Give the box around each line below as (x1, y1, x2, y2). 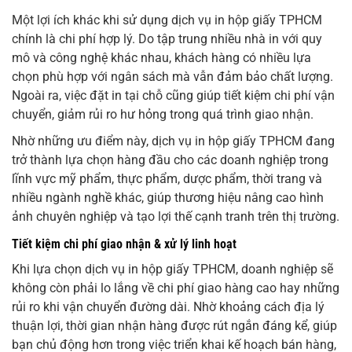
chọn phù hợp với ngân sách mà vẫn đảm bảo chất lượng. (12, 69, 333, 85)
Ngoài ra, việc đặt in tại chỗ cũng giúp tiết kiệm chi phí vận (12, 88, 335, 104)
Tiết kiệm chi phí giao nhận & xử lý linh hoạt (12, 236, 236, 252)
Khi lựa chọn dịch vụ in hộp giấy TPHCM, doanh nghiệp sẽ (12, 262, 333, 277)
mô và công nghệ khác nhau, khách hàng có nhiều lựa (12, 50, 311, 66)
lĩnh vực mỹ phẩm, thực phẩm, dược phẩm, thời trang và (12, 171, 322, 187)
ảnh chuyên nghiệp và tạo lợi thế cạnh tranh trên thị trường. (12, 209, 339, 225)
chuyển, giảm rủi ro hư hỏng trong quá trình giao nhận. (12, 107, 313, 123)
